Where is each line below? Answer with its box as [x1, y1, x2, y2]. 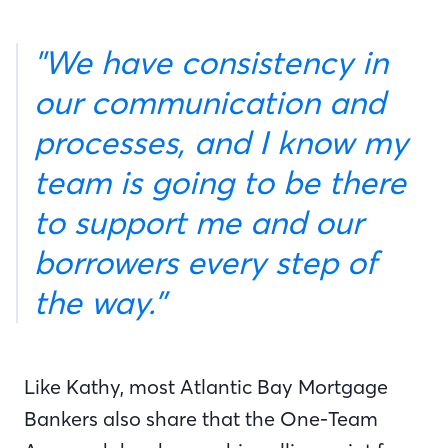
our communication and [34, 82, 385, 123]
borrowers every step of [34, 242, 377, 283]
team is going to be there [34, 162, 406, 203]
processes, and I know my [34, 122, 408, 163]
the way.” [34, 282, 166, 323]
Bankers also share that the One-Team [24, 405, 378, 431]
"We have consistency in [34, 42, 74, 83]
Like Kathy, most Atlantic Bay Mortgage [24, 373, 388, 399]
